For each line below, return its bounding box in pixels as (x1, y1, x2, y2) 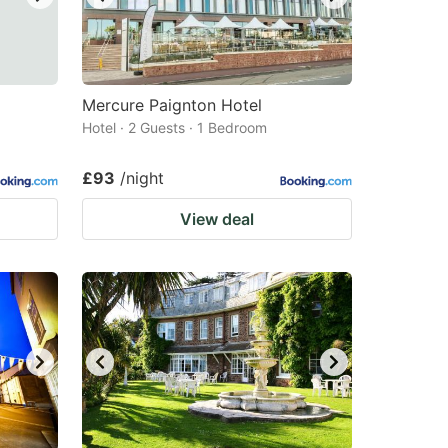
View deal (180, 209, 254, 229)
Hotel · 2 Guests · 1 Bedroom (82, 119, 267, 136)
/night (120, 168, 164, 188)
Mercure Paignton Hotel (82, 95, 262, 115)
